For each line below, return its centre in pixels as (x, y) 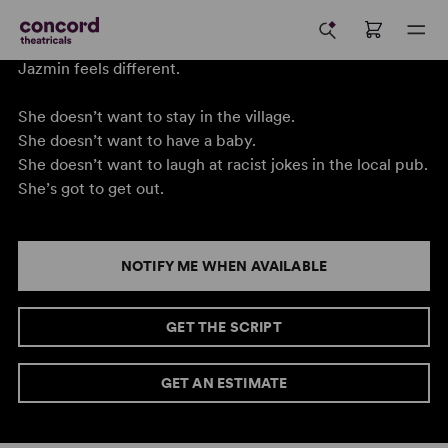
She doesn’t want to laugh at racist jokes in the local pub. (222, 164)
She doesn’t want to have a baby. (136, 140)
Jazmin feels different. (98, 68)
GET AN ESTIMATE (224, 383)
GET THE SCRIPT (224, 327)
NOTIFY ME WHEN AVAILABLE (224, 266)
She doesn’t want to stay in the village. (156, 116)
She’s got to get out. (90, 188)
